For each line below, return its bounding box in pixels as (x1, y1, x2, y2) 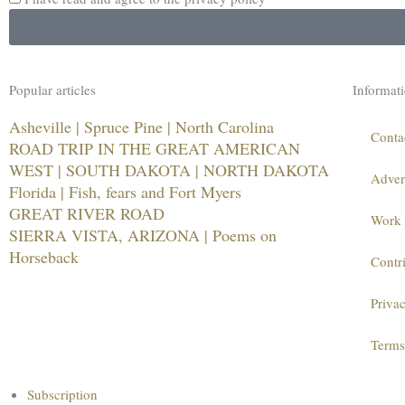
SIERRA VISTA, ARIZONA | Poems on (9, 223, 277, 246)
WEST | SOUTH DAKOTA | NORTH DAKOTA (9, 158, 329, 181)
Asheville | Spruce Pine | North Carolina (9, 115, 274, 137)
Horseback (9, 245, 79, 268)
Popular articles (9, 80, 96, 99)
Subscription (27, 384, 98, 403)
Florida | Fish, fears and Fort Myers (9, 180, 241, 202)
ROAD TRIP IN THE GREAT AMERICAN (9, 137, 300, 159)
